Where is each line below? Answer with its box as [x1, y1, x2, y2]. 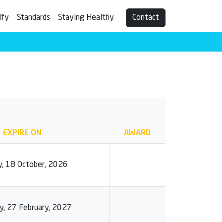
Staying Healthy [58, 14, 114, 22]
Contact [132, 14, 159, 22]
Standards [17, 14, 50, 22]
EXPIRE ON [3, 129, 42, 137]
